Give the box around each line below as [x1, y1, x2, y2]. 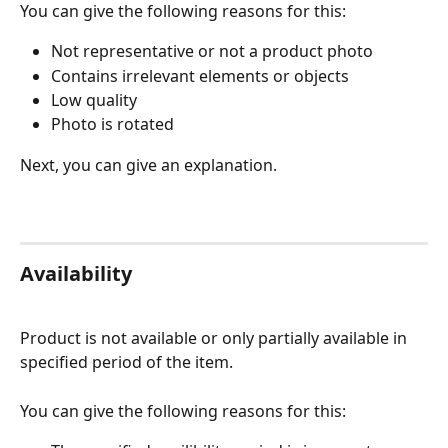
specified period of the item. [20, 351, 237, 374]
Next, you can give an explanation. [20, 153, 277, 176]
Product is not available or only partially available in [20, 327, 411, 350]
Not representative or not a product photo [51, 40, 377, 63]
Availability [20, 259, 132, 287]
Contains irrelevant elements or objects [51, 64, 353, 87]
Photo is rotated [51, 113, 174, 136]
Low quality [51, 88, 137, 111]
